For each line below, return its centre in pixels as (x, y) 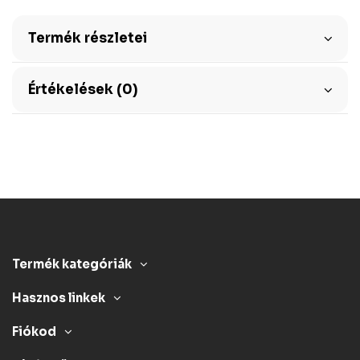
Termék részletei (87, 38)
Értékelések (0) (82, 89)
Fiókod (34, 332)
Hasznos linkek (59, 299)
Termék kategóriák (72, 265)
